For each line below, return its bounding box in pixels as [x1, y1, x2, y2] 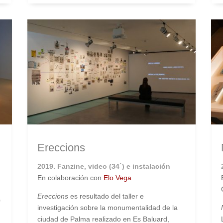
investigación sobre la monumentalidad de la [37, 204, 178, 212]
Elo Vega [103, 174, 131, 182]
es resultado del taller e [68, 192, 144, 201]
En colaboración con [37, 174, 104, 182]
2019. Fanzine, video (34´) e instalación [37, 162, 170, 171]
